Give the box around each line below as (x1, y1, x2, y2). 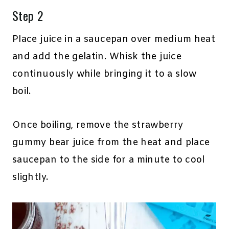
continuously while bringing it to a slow (12, 68, 197, 81)
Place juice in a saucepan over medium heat (12, 33, 216, 46)
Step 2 (12, 6, 43, 25)
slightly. (12, 171, 49, 184)
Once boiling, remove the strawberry (12, 119, 184, 132)
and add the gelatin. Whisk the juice (12, 51, 181, 63)
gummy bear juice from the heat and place (12, 136, 210, 149)
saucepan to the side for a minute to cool (12, 154, 205, 167)
